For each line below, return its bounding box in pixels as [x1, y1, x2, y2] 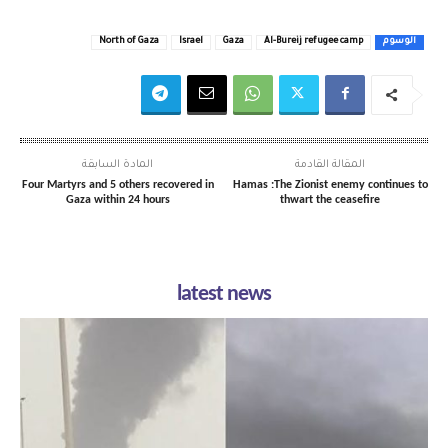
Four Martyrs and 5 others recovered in [21, 178, 214, 191]
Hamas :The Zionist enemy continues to [232, 178, 428, 191]
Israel [179, 36, 203, 47]
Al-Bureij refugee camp [264, 36, 363, 47]
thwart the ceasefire [280, 193, 381, 206]
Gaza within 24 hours [65, 193, 170, 206]
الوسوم [383, 36, 416, 47]
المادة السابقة [82, 158, 154, 171]
